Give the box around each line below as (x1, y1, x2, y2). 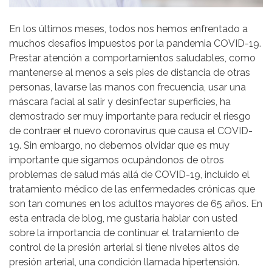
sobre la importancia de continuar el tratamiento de (9, 226, 239, 239)
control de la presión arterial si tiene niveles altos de (9, 241, 239, 253)
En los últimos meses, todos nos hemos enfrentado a (9, 22, 248, 35)
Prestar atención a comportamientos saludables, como (9, 52, 256, 64)
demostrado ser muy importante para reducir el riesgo (9, 110, 251, 122)
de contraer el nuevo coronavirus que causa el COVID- (9, 124, 253, 137)
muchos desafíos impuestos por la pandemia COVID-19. (9, 37, 261, 49)
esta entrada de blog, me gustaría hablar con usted (9, 212, 237, 224)
